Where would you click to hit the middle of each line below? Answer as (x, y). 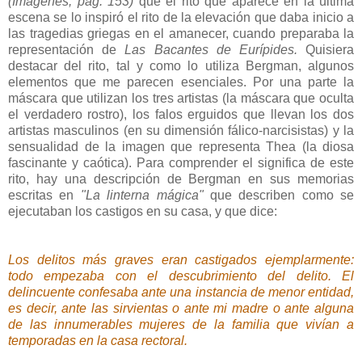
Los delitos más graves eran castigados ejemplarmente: (181, 260)
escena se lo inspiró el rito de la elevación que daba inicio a (181, 18)
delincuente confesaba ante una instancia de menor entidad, (181, 293)
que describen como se (282, 196)
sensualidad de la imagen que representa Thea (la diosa (181, 147)
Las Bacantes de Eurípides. (207, 50)
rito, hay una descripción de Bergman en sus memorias (181, 179)
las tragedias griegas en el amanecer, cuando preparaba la (181, 34)
